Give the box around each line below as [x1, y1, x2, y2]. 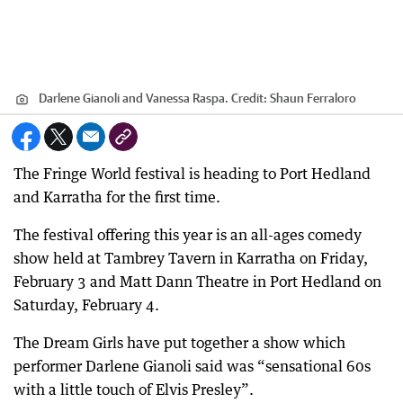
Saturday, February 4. [13, 296, 159, 314]
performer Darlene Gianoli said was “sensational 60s [13, 357, 371, 375]
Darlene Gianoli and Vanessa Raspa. [39, 91, 228, 105]
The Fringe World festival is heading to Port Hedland [13, 165, 371, 183]
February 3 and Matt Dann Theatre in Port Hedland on [13, 273, 381, 291]
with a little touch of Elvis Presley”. [13, 381, 254, 399]
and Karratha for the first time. [13, 188, 220, 206]
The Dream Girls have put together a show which [13, 334, 345, 352]
